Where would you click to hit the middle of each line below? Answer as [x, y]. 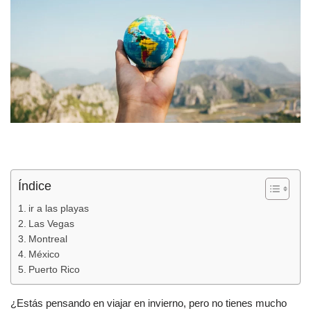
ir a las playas [58, 208]
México [44, 254]
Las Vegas [51, 224]
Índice [35, 186]
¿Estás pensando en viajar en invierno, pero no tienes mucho [149, 303]
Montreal [48, 239]
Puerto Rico [54, 269]
